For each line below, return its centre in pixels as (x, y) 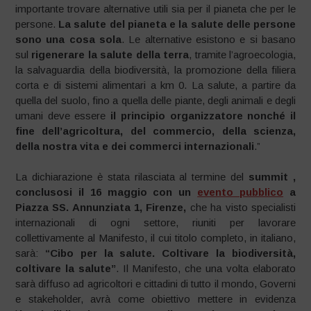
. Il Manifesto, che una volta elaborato (205, 268)
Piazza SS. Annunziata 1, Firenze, (103, 207)
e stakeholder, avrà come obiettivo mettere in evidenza (155, 299)
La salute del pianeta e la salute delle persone (177, 24)
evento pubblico (241, 192)
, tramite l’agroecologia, (242, 54)
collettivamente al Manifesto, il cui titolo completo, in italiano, (155, 238)
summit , (272, 177)
